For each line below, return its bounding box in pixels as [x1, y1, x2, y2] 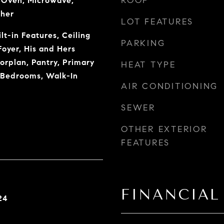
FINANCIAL [121, 186, 220, 203]
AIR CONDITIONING [121, 81, 218, 91]
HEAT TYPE [121, 59, 176, 70]
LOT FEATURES [121, 16, 193, 27]
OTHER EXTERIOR [121, 124, 207, 134]
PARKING [121, 38, 165, 48]
